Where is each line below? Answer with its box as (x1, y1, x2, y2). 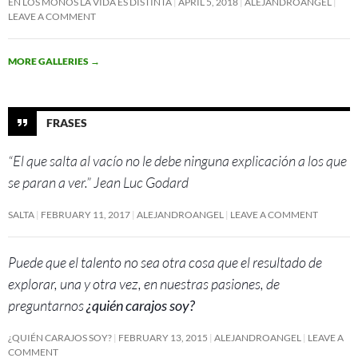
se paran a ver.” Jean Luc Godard (8, 173, 189, 191)
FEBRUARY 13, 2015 (118, 331, 208, 344)
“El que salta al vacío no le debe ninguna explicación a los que (8, 151, 347, 169)
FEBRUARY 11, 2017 (41, 208, 130, 221)
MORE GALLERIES (8, 54, 90, 67)
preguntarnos (8, 296, 86, 314)
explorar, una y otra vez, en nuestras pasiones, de (8, 274, 280, 292)
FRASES (46, 115, 87, 129)
